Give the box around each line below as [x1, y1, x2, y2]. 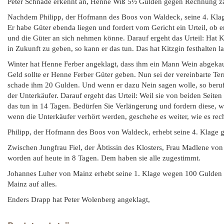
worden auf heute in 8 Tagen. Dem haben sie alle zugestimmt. [7, 154, 200, 162]
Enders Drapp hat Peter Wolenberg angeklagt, [7, 195, 150, 203]
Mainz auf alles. [7, 180, 57, 188]
